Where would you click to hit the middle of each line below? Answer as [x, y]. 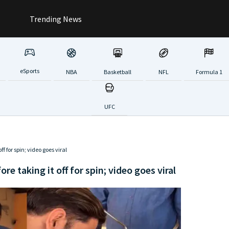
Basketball [117, 72]
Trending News [55, 19]
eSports [29, 71]
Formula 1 [209, 72]
